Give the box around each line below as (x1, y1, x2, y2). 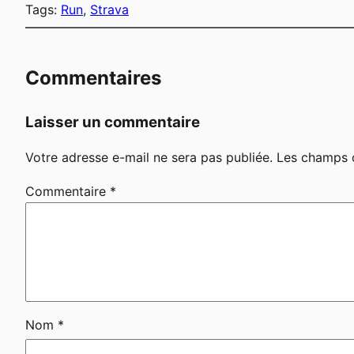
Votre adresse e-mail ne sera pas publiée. (25, 149, 273, 166)
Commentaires (25, 66, 161, 90)
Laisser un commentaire (25, 113, 200, 132)
